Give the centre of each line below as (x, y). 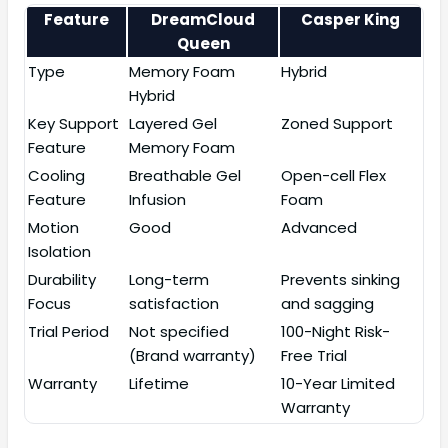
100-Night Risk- (335, 332)
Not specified (179, 332)
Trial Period (68, 332)
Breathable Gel (185, 176)
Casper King (350, 20)
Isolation (59, 252)
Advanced (319, 228)
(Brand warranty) (192, 356)
